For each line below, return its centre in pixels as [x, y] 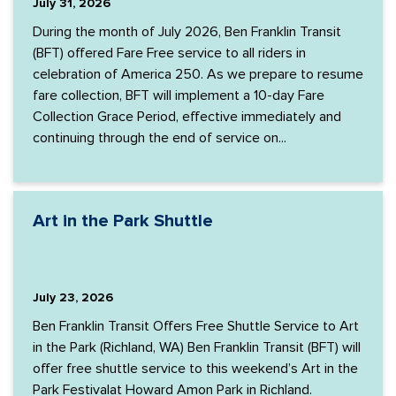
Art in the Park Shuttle [123, 221]
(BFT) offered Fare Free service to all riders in [169, 53]
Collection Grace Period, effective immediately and [187, 117]
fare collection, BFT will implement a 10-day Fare [179, 95]
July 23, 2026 [73, 297]
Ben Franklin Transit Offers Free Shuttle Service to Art [196, 326]
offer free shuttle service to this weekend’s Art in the [195, 369]
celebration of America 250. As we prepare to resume [198, 74]
